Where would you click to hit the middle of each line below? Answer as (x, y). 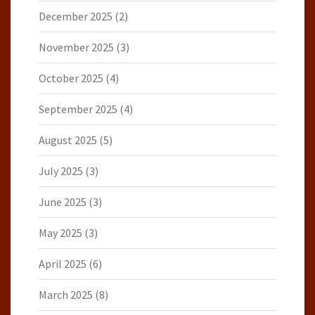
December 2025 (76, 16)
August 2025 (68, 140)
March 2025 (66, 294)
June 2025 (63, 201)
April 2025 (63, 263)
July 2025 (61, 171)
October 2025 (71, 78)
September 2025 (78, 109)
